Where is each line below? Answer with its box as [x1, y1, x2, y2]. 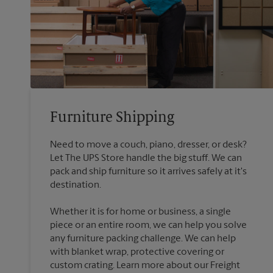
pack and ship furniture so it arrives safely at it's [50, 167, 247, 177]
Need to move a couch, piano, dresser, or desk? [50, 140, 247, 151]
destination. [50, 180, 101, 191]
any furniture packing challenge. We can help [50, 234, 236, 244]
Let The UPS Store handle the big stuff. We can [50, 154, 242, 164]
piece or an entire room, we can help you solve [50, 221, 247, 231]
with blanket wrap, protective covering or [50, 247, 224, 258]
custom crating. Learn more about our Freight [50, 261, 240, 271]
